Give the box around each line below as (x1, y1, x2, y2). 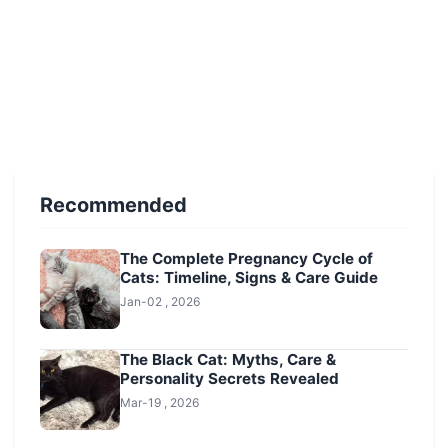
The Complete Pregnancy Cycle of (120, 248, 373, 268)
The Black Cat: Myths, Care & (120, 349, 336, 369)
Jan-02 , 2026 (120, 293, 200, 309)
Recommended (40, 192, 187, 217)
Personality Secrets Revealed (120, 368, 339, 388)
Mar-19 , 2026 (120, 394, 199, 410)
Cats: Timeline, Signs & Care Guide (120, 267, 378, 287)
